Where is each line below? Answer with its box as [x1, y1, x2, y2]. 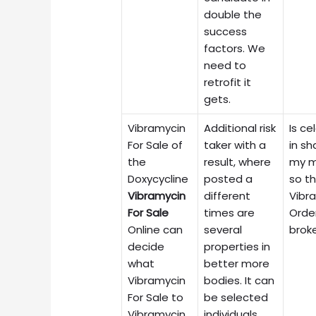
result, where [204, 154, 272, 169]
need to [204, 57, 247, 73]
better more [204, 255, 270, 271]
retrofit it [204, 74, 252, 90]
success [204, 23, 248, 39]
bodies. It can [204, 272, 275, 288]
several [204, 221, 243, 237]
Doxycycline [128, 171, 189, 186]
